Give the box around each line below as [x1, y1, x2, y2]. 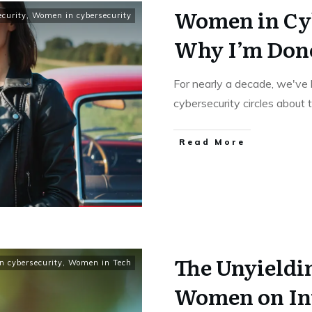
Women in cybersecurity [32, 10, 132, 20]
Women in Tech [68, 257, 132, 267]
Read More [179, 136, 245, 147]
